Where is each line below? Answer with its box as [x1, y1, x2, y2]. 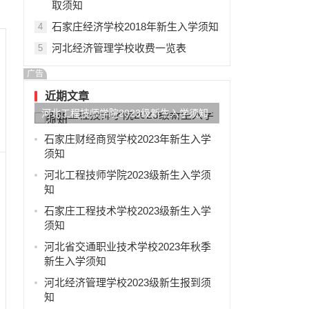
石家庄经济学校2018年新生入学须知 [51, 21, 219, 32]
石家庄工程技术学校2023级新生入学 [43, 205, 211, 217]
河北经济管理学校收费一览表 [51, 42, 186, 54]
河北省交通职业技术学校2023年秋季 [43, 241, 211, 252]
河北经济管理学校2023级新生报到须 [43, 277, 211, 288]
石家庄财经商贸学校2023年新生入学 [43, 133, 211, 145]
